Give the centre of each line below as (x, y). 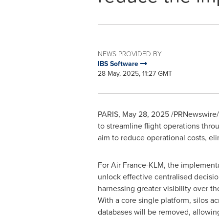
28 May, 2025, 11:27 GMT (135, 74)
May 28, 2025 (145, 114)
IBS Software (119, 64)
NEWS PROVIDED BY (130, 54)
